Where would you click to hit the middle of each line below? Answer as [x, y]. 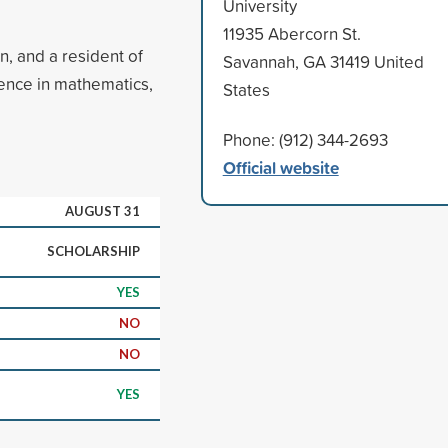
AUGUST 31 [102, 210]
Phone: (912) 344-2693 [305, 139]
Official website [280, 167]
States [246, 89]
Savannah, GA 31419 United [323, 61]
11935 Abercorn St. [291, 33]
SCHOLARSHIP [93, 250]
